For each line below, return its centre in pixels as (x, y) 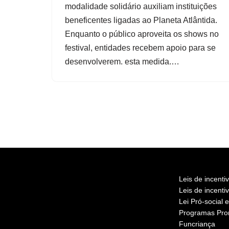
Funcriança (197, 224)
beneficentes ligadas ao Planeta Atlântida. (141, 20)
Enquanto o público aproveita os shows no (142, 34)
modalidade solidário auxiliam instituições (141, 6)
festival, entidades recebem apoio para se (140, 48)
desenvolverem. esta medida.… (123, 62)
